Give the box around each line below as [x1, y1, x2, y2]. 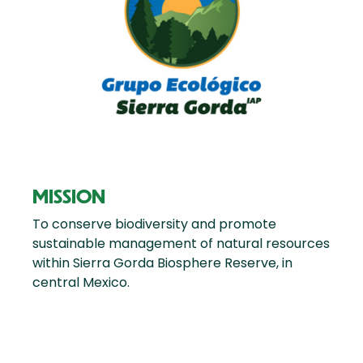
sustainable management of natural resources [32, 234, 330, 254]
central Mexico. [32, 273, 130, 293]
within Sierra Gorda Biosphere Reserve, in [32, 254, 293, 273]
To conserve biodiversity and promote [32, 215, 276, 234]
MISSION [32, 182, 105, 209]
